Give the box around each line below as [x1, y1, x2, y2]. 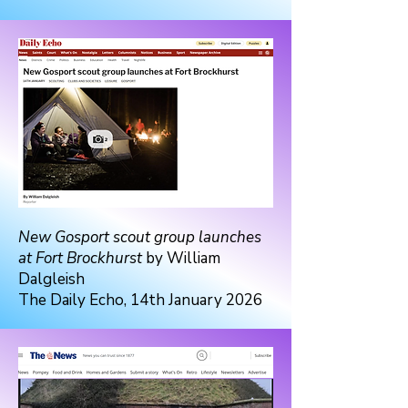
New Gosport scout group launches [18, 227, 261, 248]
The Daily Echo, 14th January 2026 [18, 290, 262, 311]
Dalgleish [18, 269, 85, 290]
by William [142, 248, 220, 269]
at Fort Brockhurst [18, 248, 142, 269]
